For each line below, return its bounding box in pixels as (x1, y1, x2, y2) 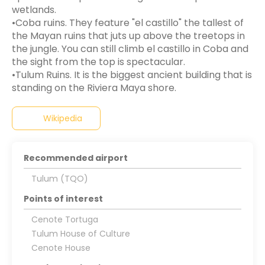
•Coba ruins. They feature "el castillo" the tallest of (12, 15, 244, 30)
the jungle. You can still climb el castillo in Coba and (12, 41, 248, 56)
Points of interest (24, 192, 103, 205)
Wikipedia (43, 112, 83, 124)
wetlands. (12, 2, 56, 17)
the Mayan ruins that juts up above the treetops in (12, 28, 245, 43)
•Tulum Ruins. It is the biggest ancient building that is (12, 67, 252, 82)
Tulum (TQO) (31, 172, 88, 185)
